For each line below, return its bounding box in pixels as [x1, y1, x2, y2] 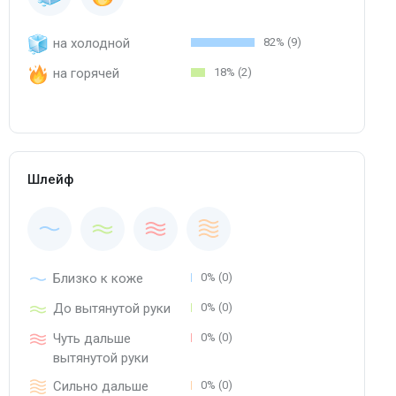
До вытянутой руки [53, 301, 171, 317]
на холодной [53, 35, 130, 52]
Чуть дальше [53, 331, 131, 347]
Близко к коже [53, 270, 143, 287]
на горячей [53, 65, 119, 82]
